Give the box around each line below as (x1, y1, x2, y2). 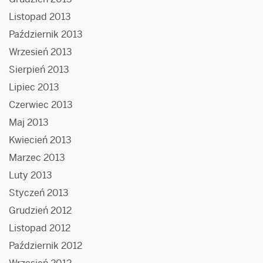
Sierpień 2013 (9, 63, 69, 76)
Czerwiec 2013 (9, 98, 73, 111)
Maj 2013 (9, 116, 49, 129)
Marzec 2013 (9, 151, 65, 164)
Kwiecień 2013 (9, 133, 72, 146)
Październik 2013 (9, 28, 83, 41)
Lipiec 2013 (9, 80, 59, 93)
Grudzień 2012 (9, 204, 72, 217)
